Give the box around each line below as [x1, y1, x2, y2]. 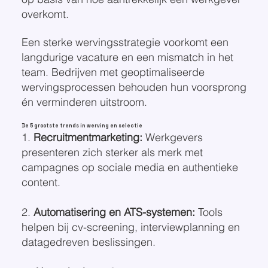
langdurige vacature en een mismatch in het [21, 50, 233, 64]
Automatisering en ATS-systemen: [33, 205, 195, 219]
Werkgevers [142, 130, 203, 144]
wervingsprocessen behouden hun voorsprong [21, 80, 246, 94]
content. [21, 175, 60, 189]
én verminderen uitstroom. [21, 95, 147, 109]
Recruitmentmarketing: [33, 130, 142, 144]
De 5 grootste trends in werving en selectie [21, 122, 142, 129]
